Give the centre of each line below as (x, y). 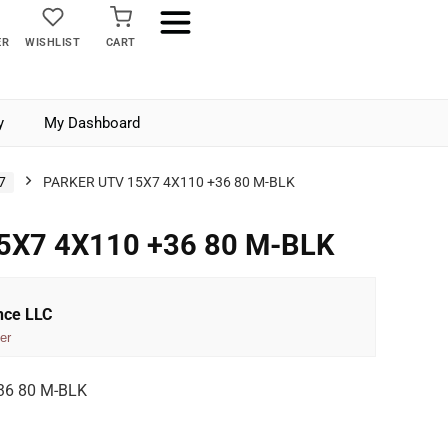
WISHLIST (53, 42)
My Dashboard (92, 123)
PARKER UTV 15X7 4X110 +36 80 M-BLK (169, 182)
